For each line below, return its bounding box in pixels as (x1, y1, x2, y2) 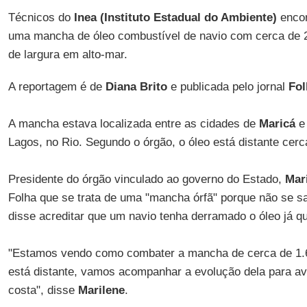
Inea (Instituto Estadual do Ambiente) (73, 11, 277, 24)
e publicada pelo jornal (167, 80, 288, 93)
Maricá (258, 117, 299, 130)
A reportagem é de (8, 80, 106, 93)
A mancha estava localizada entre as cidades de (8, 117, 259, 130)
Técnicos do (8, 11, 74, 24)
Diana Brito (105, 80, 167, 93)
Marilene (77, 284, 125, 297)
